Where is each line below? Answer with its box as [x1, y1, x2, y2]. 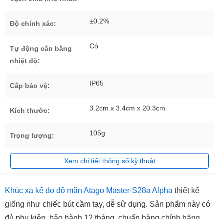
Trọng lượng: [10, 131, 54, 140]
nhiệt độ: [10, 57, 40, 65]
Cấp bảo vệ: [10, 82, 50, 90]
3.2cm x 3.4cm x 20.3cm [89, 104, 165, 112]
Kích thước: [10, 107, 50, 115]
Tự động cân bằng [10, 44, 72, 53]
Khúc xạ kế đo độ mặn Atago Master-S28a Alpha [5, 186, 173, 195]
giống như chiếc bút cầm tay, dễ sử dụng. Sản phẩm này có [5, 200, 210, 209]
